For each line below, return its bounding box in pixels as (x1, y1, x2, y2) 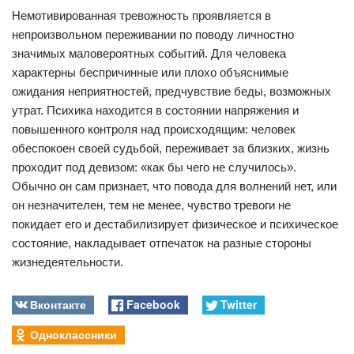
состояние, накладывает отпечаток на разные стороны (12, 236, 311, 250)
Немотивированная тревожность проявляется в (12, 9, 271, 22)
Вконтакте (30, 296, 87, 312)
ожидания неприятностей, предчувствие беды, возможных (12, 85, 331, 98)
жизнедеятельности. (12, 255, 123, 269)
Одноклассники (30, 326, 118, 342)
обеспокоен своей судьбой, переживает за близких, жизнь (12, 141, 330, 155)
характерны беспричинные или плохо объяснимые (12, 66, 288, 79)
